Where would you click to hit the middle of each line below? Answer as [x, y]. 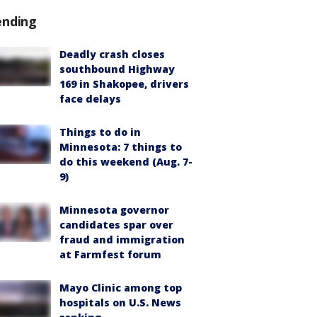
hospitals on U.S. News [120, 302]
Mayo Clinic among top [121, 288]
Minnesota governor [114, 210]
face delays [90, 99]
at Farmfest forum [110, 254]
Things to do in [100, 132]
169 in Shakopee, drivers [124, 84]
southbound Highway [117, 69]
